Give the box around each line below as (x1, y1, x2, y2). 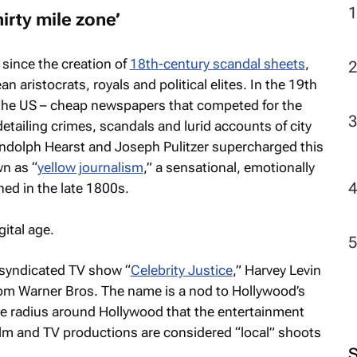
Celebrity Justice (130, 262, 233, 278)
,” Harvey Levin (232, 262, 321, 278)
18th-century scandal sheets (129, 56, 305, 72)
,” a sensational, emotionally (143, 159, 315, 175)
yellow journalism (37, 159, 143, 175)
